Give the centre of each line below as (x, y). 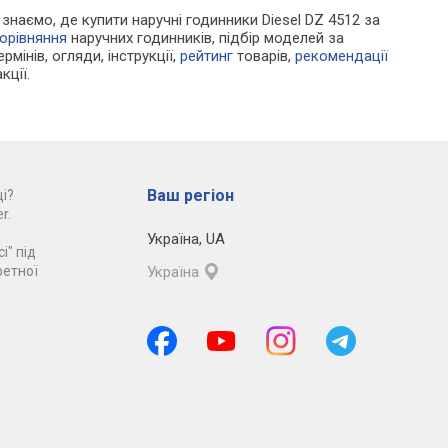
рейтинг (207, 56)
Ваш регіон (190, 196)
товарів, (264, 56)
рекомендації (342, 56)
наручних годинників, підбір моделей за (206, 38)
